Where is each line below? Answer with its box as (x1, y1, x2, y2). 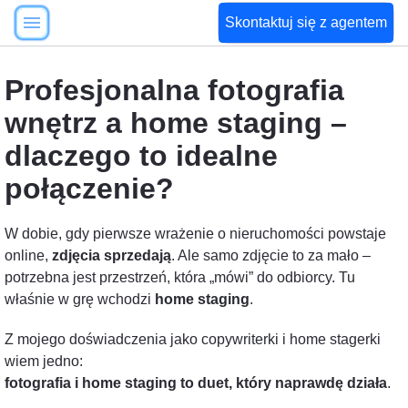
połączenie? (5, 172, 174, 205)
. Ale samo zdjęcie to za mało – (171, 248, 371, 263)
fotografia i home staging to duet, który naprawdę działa (5, 375, 387, 391)
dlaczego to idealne (5, 139, 278, 172)
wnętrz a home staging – (5, 107, 347, 139)
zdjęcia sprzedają (52, 248, 171, 263)
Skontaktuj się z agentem (225, 15, 387, 30)
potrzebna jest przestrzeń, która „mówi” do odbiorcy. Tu (5, 270, 355, 285)
